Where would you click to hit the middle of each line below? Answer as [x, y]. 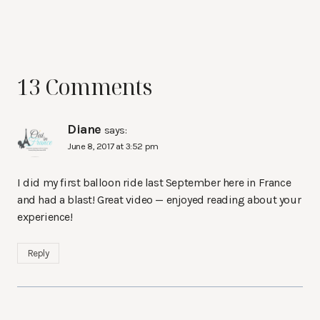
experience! [45, 217]
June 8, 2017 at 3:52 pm [113, 146]
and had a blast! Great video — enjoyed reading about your [159, 200]
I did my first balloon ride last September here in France [154, 183]
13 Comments [84, 87]
